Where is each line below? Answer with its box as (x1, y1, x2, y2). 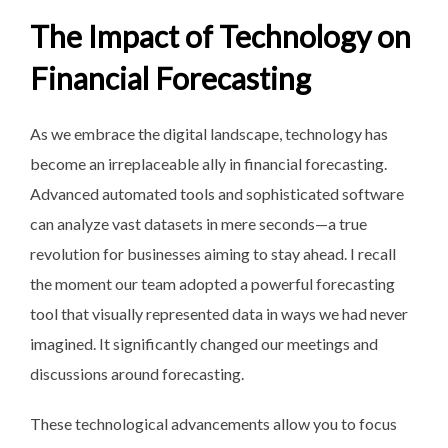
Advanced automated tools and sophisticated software (30, 183, 404, 203)
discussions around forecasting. (30, 363, 244, 383)
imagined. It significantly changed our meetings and (30, 333, 378, 353)
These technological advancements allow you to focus (30, 413, 397, 433)
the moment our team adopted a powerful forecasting (30, 273, 395, 293)
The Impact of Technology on (30, 17, 411, 54)
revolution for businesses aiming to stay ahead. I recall (30, 243, 396, 263)
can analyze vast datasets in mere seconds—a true (30, 213, 367, 233)
